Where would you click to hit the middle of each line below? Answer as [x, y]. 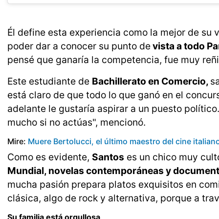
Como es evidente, [50, 157]
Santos [108, 157]
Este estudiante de [50, 81]
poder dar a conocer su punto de [79, 46]
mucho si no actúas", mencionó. [77, 122]
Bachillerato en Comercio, [151, 81]
